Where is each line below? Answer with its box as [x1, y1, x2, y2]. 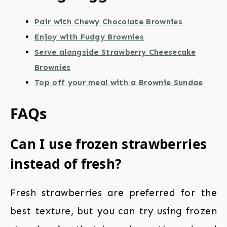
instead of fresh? [10, 155, 122, 173]
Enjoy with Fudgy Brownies [34, 32, 144, 42]
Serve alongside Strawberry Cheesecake [34, 47, 196, 57]
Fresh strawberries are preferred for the [10, 187, 217, 199]
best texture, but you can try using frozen [10, 205, 217, 217]
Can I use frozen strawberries [10, 135, 207, 154]
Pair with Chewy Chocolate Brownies [34, 17, 182, 27]
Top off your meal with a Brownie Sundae [34, 78, 203, 88]
